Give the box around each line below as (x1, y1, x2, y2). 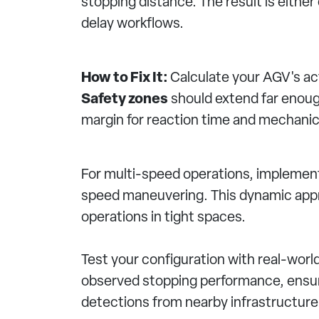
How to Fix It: (81, 71, 170, 85)
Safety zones (81, 93, 168, 107)
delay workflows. (81, 17, 184, 31)
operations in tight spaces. (81, 211, 246, 225)
